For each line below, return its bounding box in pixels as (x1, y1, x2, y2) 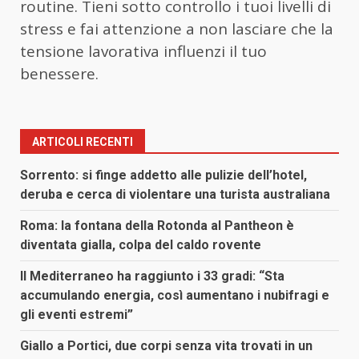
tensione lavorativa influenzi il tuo (20, 40, 267, 62)
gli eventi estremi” (20, 306, 133, 322)
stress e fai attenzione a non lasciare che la (20, 18, 333, 39)
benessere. (20, 63, 99, 84)
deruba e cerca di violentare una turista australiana (20, 186, 330, 202)
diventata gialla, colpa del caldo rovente (20, 236, 261, 252)
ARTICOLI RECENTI (32, 135, 133, 148)
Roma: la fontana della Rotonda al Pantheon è (20, 217, 294, 233)
